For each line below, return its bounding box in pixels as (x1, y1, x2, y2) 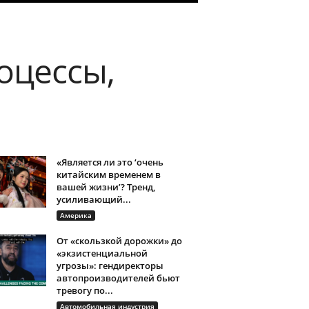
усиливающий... (56, 193, 131, 206)
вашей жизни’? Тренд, (56, 181, 155, 193)
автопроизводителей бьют (56, 272, 180, 284)
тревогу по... (56, 284, 113, 297)
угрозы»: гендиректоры (56, 259, 163, 272)
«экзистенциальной (56, 247, 148, 259)
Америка (59, 210, 92, 220)
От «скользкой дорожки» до (56, 235, 182, 247)
